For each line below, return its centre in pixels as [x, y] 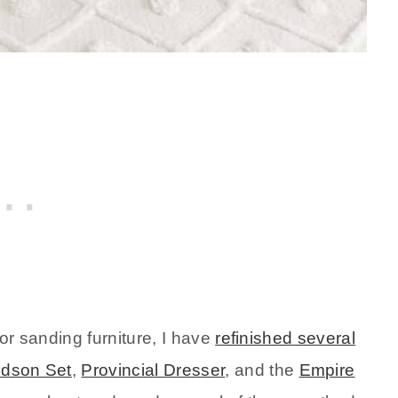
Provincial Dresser [153, 370]
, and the [262, 370]
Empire [327, 370]
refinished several [286, 338]
